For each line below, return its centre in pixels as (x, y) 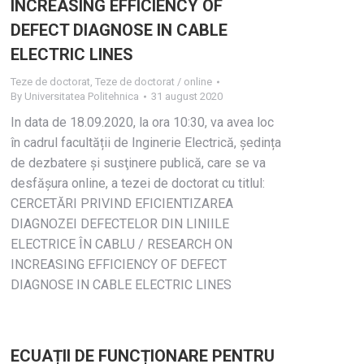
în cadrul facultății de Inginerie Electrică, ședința (146, 143)
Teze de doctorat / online (154, 82)
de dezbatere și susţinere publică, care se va (138, 163)
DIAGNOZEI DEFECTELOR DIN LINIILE (120, 224)
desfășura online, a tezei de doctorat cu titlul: (138, 183)
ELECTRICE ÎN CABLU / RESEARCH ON (121, 244)
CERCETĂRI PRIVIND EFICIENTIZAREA (122, 204)
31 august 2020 (187, 96)
